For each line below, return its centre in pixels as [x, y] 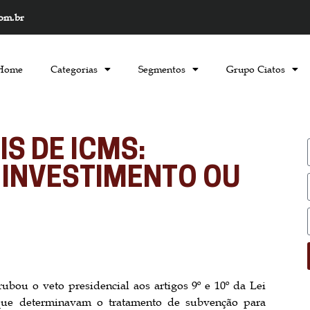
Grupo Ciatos [256, 69]
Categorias [74, 69]
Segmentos [162, 69]
